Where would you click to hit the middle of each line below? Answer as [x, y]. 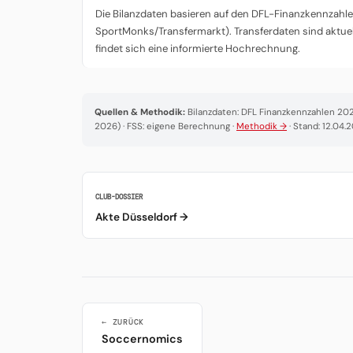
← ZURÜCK [123, 322]
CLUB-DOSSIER [119, 197]
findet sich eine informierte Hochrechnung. [198, 48]
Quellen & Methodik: [140, 113]
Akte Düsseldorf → [142, 217]
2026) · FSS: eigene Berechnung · [165, 127]
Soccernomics [142, 339]
